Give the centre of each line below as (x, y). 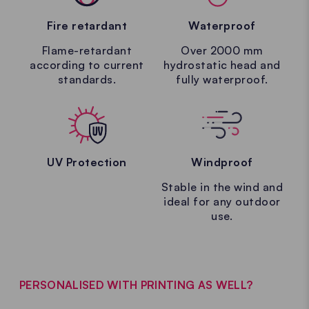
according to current (87, 64)
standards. (87, 79)
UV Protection (87, 162)
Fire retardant (87, 25)
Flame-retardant (87, 50)
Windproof (222, 162)
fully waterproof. (222, 79)
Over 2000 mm (222, 50)
